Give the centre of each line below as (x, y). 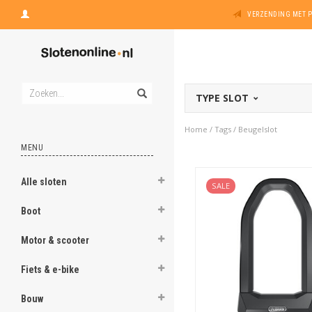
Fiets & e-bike (50, 270)
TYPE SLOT (224, 98)
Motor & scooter (55, 240)
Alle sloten (44, 182)
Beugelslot (258, 129)
